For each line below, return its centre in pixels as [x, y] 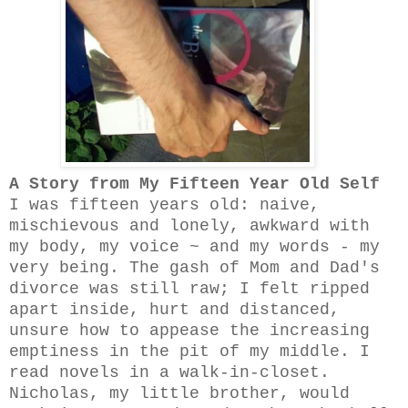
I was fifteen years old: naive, [164, 205]
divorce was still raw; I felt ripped [189, 289]
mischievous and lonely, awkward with [189, 226]
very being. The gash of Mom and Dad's [194, 268]
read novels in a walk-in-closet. [169, 372]
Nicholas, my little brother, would [179, 393]
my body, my [69, 247]
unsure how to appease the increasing [189, 331]
